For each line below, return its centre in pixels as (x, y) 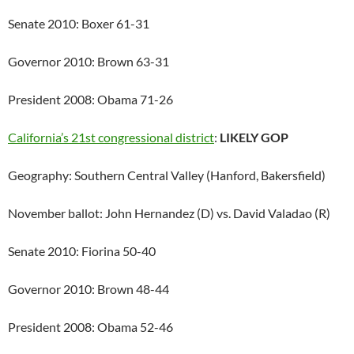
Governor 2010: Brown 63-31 (88, 62)
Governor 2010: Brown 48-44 (88, 289)
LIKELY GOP (254, 137)
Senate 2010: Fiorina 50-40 (82, 251)
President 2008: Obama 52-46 (90, 327)
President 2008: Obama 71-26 (90, 100)
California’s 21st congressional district (111, 137)
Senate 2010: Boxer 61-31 (79, 24)
